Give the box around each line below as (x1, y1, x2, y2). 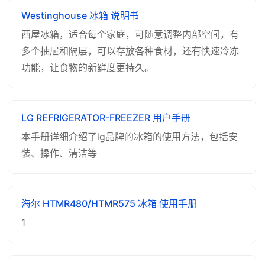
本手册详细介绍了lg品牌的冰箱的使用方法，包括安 (21, 131, 238, 143)
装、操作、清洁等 (21, 147, 97, 159)
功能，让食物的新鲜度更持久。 (21, 62, 154, 73)
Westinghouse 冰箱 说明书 (21, 9, 139, 21)
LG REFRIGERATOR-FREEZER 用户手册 (21, 112, 190, 124)
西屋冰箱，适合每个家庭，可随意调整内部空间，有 (21, 28, 239, 40)
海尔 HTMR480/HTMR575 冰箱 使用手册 (21, 198, 197, 209)
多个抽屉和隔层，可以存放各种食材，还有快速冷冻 (21, 45, 239, 57)
